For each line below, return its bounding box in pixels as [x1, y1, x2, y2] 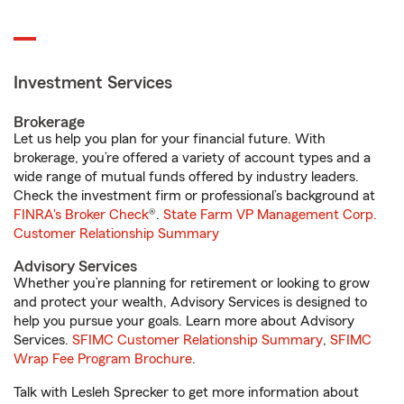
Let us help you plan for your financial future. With [14, 132, 326, 147]
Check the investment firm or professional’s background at [14, 188, 375, 204]
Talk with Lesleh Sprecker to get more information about [14, 385, 359, 400]
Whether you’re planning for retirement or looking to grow [14, 276, 370, 291]
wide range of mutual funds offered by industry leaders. [14, 170, 359, 185]
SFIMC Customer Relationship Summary [72, 333, 323, 348]
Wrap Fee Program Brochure [14, 352, 192, 367]
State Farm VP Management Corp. [163, 207, 377, 223]
